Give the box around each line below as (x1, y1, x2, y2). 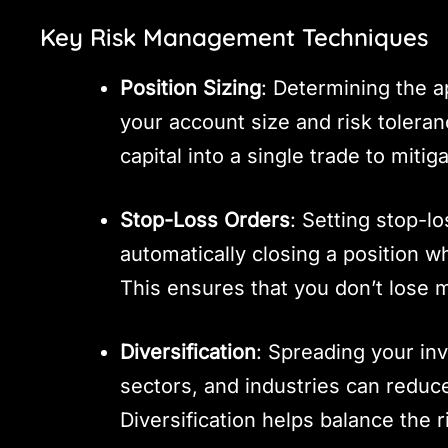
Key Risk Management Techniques (40, 22, 429, 53)
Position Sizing (120, 75, 262, 100)
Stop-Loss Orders (120, 207, 291, 232)
